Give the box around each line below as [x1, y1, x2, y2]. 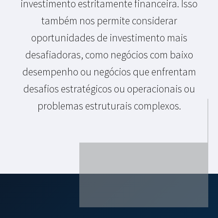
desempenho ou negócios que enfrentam [22, 65, 196, 78]
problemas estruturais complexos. [37, 99, 181, 112]
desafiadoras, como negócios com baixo [25, 48, 193, 61]
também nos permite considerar [41, 14, 177, 27]
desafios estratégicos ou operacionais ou [23, 82, 195, 95]
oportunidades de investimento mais [31, 31, 187, 44]
